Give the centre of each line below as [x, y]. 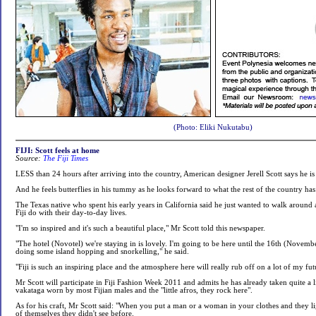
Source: [28, 158]
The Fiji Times [66, 158]
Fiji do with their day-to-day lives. [71, 213]
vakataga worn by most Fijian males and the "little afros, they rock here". [134, 290]
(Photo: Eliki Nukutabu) [213, 127]
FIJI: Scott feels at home [57, 151]
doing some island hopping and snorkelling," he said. [102, 251]
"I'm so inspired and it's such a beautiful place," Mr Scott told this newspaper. [140, 228]
